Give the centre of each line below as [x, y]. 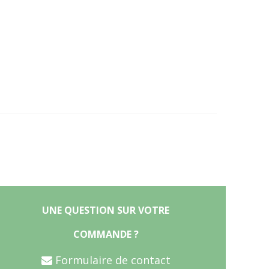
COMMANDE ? [106, 234]
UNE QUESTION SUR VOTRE [106, 210]
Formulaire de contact [111, 260]
